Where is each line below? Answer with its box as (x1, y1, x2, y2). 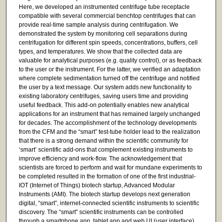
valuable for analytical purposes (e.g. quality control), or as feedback (18, 56, 202, 64)
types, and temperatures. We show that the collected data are (18, 48, 182, 55)
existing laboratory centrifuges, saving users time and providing (18, 92, 188, 100)
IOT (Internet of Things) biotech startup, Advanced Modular (18, 181, 175, 189)
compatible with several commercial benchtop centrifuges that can (18, 12, 196, 19)
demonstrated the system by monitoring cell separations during (18, 30, 187, 37)
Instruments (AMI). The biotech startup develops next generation (18, 190, 190, 198)
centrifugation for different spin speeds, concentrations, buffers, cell (18, 39, 198, 46)
